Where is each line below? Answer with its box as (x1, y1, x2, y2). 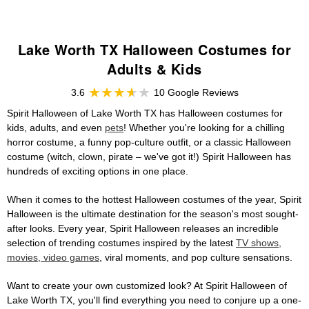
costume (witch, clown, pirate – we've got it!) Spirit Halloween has (7, 151, 291, 163)
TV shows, (236, 237, 281, 249)
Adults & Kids (107, 59, 202, 79)
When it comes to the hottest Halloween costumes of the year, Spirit (7, 194, 301, 206)
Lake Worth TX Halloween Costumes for (17, 39, 292, 60)
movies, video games (7, 252, 99, 263)
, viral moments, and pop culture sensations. (99, 252, 292, 263)
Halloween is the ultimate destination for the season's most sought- (7, 208, 299, 220)
